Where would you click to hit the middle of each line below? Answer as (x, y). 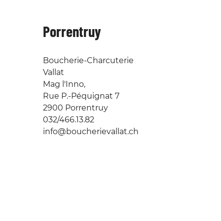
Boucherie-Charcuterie (89, 60)
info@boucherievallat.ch (91, 131)
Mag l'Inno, (64, 84)
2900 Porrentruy (76, 108)
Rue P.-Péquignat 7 (81, 96)
